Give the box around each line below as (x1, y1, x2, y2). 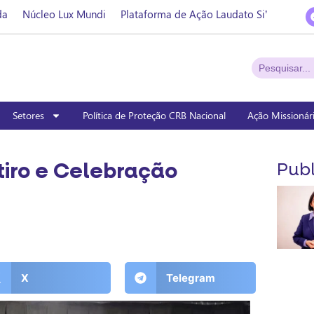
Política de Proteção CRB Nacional (82, 109, 226, 123)
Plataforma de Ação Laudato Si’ (120, 7, 267, 21)
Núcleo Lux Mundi (22, 7, 106, 21)
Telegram (165, 271, 215, 285)
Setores (12, 109, 44, 123)
